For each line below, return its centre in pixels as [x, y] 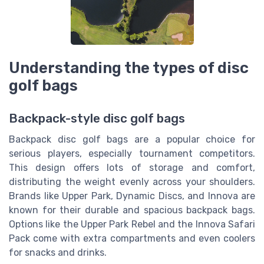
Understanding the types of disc [129, 68]
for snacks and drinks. [58, 253]
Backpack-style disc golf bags [97, 119]
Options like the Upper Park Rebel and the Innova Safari [132, 225]
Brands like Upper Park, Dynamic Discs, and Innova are [132, 196]
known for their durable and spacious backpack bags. [132, 210]
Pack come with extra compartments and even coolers [132, 239]
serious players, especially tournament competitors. [132, 154]
